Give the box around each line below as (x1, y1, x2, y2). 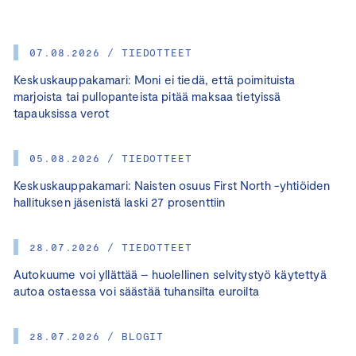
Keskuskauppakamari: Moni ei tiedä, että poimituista (14, 72, 296, 87)
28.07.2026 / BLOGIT (29, 330, 164, 343)
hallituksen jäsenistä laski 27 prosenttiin (14, 195, 226, 210)
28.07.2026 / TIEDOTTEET (29, 241, 192, 254)
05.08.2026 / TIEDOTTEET (29, 152, 192, 165)
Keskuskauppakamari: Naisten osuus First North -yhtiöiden (14, 178, 331, 193)
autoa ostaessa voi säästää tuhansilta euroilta (14, 284, 259, 299)
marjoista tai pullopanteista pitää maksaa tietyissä (14, 89, 281, 104)
